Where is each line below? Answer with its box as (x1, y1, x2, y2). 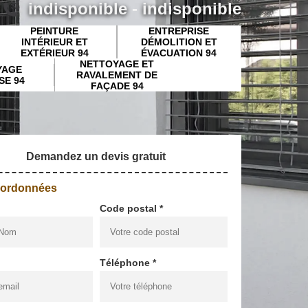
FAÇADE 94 (90, 80, 144, 91)
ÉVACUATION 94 (141, 47, 217, 58)
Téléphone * (99, 257, 156, 268)
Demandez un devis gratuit (26, 151, 166, 162)
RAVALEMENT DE (76, 69, 158, 80)
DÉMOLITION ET (140, 36, 217, 47)
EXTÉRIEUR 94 (20, 47, 89, 58)
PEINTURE (30, 25, 79, 36)
